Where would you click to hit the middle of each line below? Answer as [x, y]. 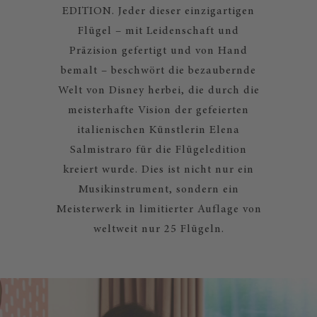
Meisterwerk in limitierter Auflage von [158, 209]
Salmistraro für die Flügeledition [158, 150]
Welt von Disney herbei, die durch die [158, 91]
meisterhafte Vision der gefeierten [158, 110]
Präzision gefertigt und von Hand [158, 51]
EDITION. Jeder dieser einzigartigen [158, 11]
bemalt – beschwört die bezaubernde [158, 71]
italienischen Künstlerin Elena [158, 130]
